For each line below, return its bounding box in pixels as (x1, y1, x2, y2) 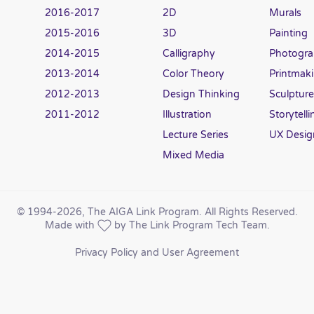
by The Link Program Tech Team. (111, 219, 270, 231)
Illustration (162, 108, 212, 121)
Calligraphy (162, 47, 215, 60)
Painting (268, 27, 308, 39)
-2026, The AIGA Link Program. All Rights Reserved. (52, 205, 298, 218)
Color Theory (162, 67, 224, 80)
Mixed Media (162, 149, 224, 161)
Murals (268, 6, 301, 19)
